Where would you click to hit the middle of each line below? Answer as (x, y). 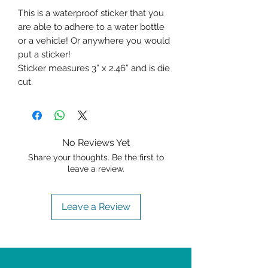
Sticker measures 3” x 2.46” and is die (94, 68)
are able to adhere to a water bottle (91, 27)
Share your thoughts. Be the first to (96, 158)
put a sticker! (44, 55)
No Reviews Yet (96, 143)
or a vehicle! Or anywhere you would (94, 41)
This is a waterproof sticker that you (91, 13)
